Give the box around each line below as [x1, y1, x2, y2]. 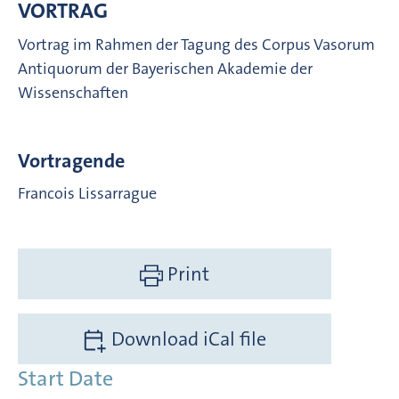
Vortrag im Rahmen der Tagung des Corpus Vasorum [18, 33, 375, 55]
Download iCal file [106, 325, 266, 352]
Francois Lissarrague [18, 182, 157, 204]
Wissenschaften [18, 81, 128, 103]
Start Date [18, 363, 113, 393]
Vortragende [18, 147, 125, 174]
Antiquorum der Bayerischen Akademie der [18, 57, 313, 79]
